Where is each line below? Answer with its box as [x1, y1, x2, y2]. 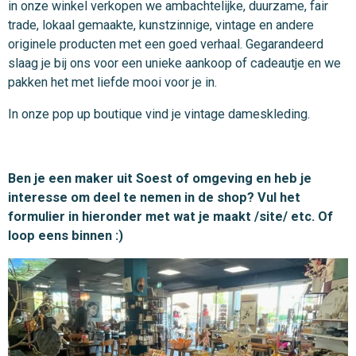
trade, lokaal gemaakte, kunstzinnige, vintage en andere [8, 17, 314, 33]
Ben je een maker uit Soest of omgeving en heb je [8, 170, 311, 186]
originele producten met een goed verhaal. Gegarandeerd [8, 36, 323, 52]
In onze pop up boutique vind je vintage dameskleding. [8, 106, 310, 122]
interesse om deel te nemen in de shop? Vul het [8, 189, 300, 205]
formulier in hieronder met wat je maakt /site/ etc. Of [8, 208, 333, 224]
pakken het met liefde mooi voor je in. [8, 74, 220, 90]
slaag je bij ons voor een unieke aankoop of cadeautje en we [8, 55, 341, 71]
